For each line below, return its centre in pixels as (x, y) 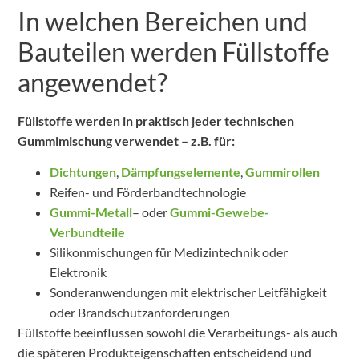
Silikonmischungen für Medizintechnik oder (169, 252)
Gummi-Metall (91, 212)
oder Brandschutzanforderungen (140, 313)
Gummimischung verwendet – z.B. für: (127, 141)
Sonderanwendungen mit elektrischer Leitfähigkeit (189, 292)
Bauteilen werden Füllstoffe (174, 52)
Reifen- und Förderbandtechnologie (148, 192)
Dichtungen (83, 172)
